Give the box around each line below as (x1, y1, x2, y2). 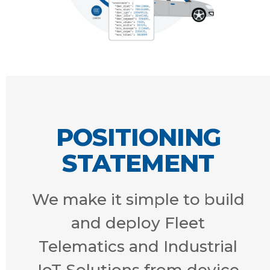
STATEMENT (62, 148, 214, 178)
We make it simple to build (31, 189, 245, 209)
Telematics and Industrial (39, 236, 237, 256)
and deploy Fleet (71, 213, 205, 233)
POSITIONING (55, 122, 221, 152)
